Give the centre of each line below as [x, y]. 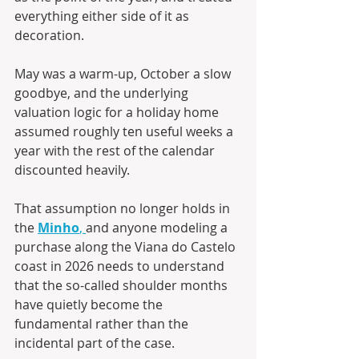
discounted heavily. [74, 170]
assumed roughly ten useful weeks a [125, 132]
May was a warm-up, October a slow [124, 74]
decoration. [51, 36]
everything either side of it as [103, 16]
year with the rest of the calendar [116, 151]
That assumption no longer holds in [124, 209]
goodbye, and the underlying [103, 93]
